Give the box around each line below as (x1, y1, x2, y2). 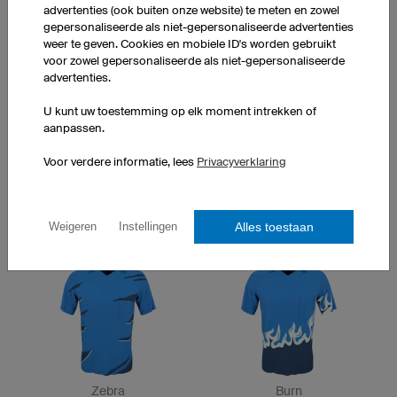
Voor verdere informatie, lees (43, 154, 197, 168)
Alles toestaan (234, 219, 314, 234)
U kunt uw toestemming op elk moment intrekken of (43, 104, 316, 118)
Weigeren (49, 220, 97, 233)
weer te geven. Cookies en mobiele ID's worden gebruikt (43, 36, 336, 51)
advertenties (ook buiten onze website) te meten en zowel (43, 3, 339, 17)
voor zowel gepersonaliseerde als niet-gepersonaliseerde (43, 53, 345, 67)
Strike (272, 51, 306, 65)
